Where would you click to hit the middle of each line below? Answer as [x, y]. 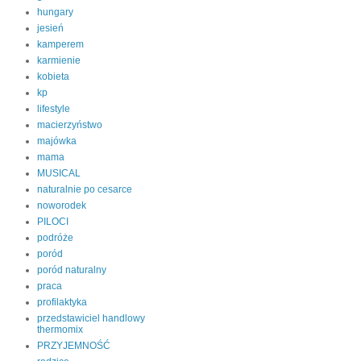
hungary [55, 12]
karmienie [59, 60]
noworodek [62, 205]
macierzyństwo [70, 125]
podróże [55, 238]
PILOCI [53, 222]
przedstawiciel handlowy [91, 318]
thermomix [60, 330]
